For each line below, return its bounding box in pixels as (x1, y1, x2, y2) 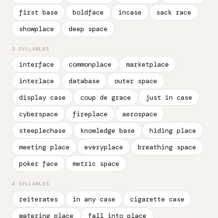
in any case (73, 195, 115, 203)
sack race (156, 8, 191, 17)
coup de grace (80, 93, 131, 102)
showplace (19, 24, 54, 33)
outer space (114, 76, 157, 85)
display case (19, 93, 66, 102)
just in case (145, 93, 192, 102)
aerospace (122, 109, 157, 118)
